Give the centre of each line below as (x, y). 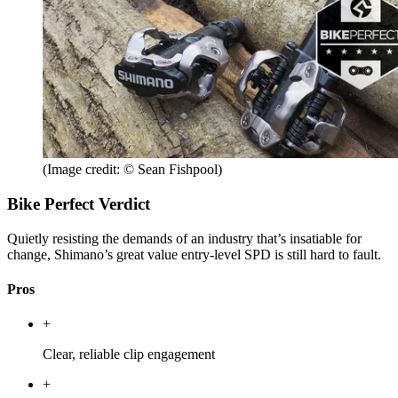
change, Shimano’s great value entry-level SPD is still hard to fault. (194, 254)
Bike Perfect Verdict (79, 203)
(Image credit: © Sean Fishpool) (132, 170)
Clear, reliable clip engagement (129, 354)
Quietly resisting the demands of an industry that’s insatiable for (184, 238)
